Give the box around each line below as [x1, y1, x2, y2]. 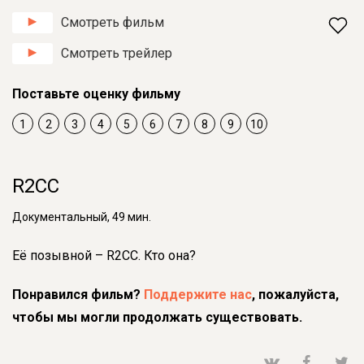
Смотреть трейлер [61, 45, 172, 61]
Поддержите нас [144, 287, 252, 303]
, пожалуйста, [252, 287, 339, 303]
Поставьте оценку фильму [12, 86, 180, 102]
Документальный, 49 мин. [12, 210, 151, 224]
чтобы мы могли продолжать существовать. [12, 310, 302, 326]
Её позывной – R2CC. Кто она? [12, 248, 196, 264]
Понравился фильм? [12, 287, 144, 303]
